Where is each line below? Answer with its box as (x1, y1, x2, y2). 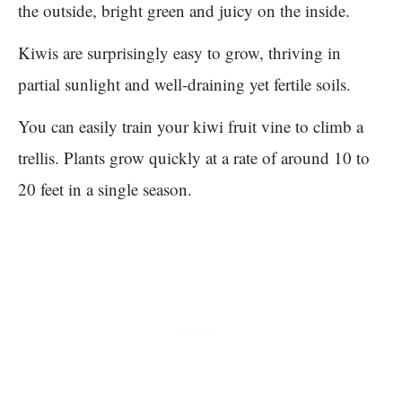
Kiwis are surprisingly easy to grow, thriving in (18, 41, 341, 65)
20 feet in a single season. (18, 178, 197, 201)
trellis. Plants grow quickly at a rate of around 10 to (18, 146, 370, 170)
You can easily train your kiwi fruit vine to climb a (18, 115, 363, 138)
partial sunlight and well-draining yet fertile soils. (18, 73, 356, 96)
